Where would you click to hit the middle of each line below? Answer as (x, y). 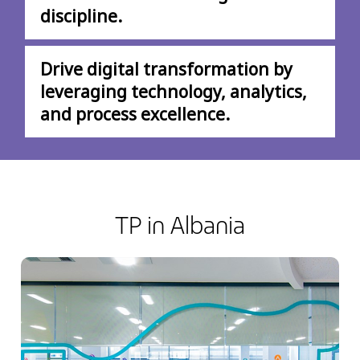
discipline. (81, 16)
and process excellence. (135, 115)
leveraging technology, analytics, (174, 92)
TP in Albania (180, 226)
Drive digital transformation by (166, 70)
